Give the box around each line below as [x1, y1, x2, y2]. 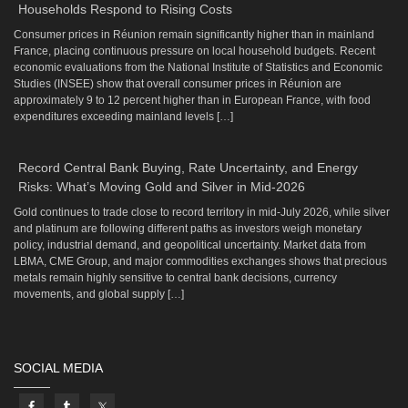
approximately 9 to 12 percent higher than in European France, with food [14, 94, 371, 107]
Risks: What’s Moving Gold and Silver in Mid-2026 [18, 179, 305, 195]
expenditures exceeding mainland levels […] [14, 110, 233, 124]
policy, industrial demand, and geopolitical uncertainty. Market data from [14, 239, 366, 252]
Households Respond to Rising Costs [18, 2, 232, 17]
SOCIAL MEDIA [14, 361, 103, 376]
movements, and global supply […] [14, 288, 184, 301]
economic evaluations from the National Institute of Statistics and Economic [14, 61, 382, 75]
